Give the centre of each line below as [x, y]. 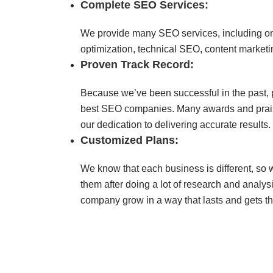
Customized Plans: [129, 140]
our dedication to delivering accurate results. [175, 124]
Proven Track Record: [137, 64]
